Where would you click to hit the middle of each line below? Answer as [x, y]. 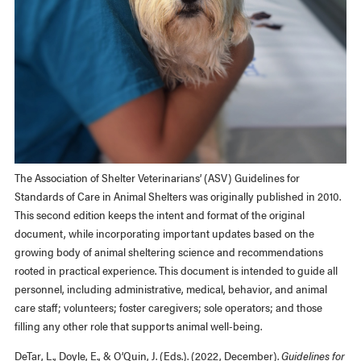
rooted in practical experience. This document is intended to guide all [176, 270]
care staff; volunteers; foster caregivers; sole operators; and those [168, 307]
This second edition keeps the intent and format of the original [159, 215]
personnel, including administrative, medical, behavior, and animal [170, 289]
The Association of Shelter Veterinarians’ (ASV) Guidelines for [157, 178]
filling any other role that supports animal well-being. [138, 326]
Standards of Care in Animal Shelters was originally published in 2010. [177, 196]
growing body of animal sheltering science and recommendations [168, 252]
